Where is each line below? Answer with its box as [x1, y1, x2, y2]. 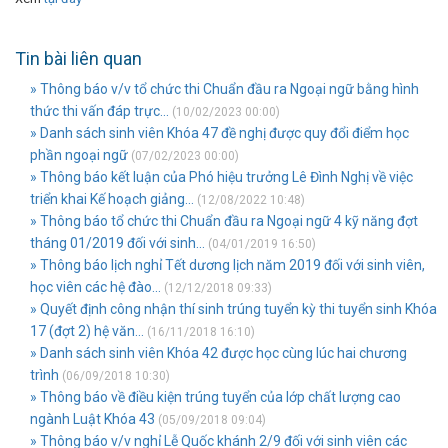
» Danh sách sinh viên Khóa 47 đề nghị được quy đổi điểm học [30, 125, 409, 141]
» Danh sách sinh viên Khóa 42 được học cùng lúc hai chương [30, 345, 407, 361]
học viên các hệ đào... [30, 279, 161, 295]
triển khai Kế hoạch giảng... [30, 191, 194, 207]
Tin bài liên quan [15, 48, 142, 69]
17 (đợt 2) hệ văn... [30, 323, 144, 339]
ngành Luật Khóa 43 [30, 411, 155, 427]
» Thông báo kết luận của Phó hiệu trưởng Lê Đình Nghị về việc [30, 169, 413, 185]
